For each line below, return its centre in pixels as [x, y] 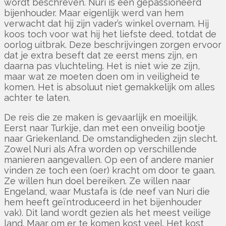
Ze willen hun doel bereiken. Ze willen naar [97, 181]
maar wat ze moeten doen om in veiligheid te [102, 77]
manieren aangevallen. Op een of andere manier [109, 160]
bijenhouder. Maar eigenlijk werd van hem [94, 13]
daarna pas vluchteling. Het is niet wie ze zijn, [102, 66]
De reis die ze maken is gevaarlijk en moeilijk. [101, 118]
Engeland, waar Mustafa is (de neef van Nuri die [107, 192]
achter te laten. [37, 98]
